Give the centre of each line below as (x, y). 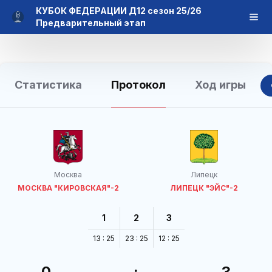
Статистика (48, 85)
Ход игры (220, 85)
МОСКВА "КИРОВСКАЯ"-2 (68, 188)
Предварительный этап (91, 23)
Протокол (138, 85)
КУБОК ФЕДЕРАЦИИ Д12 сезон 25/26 (119, 11)
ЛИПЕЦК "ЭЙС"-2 (204, 188)
